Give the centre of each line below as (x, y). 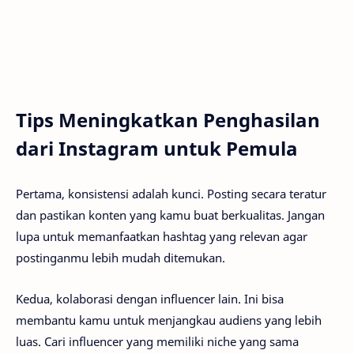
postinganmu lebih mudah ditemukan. (121, 257)
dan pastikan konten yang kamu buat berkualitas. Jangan (170, 215)
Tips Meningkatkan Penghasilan (168, 120)
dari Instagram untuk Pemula (157, 149)
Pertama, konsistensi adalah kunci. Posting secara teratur (171, 193)
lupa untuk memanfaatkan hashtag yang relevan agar (162, 236)
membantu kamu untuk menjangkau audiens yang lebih (169, 320)
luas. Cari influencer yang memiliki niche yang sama (157, 342)
